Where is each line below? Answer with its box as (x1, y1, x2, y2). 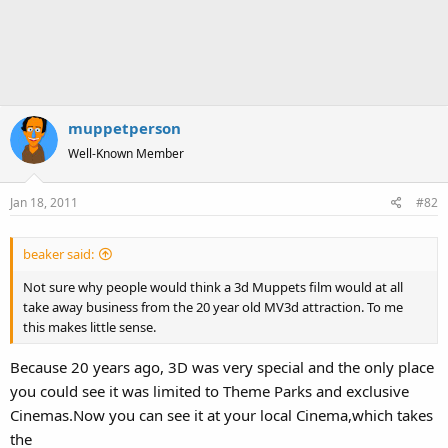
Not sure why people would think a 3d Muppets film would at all (23, 277, 403, 296)
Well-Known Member (68, 145, 184, 162)
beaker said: (23, 244, 94, 263)
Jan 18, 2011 (10, 193, 78, 211)
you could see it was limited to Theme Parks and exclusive (10, 381, 409, 401)
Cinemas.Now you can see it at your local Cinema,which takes (10, 405, 433, 425)
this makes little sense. (23, 317, 156, 336)
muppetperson (68, 118, 181, 138)
